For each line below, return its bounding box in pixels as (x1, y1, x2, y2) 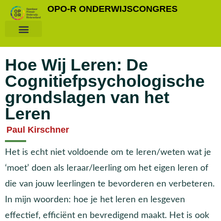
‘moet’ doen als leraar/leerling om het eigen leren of (5, 163, 208, 172)
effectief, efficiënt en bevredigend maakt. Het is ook (5, 211, 209, 220)
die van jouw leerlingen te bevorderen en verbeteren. (5, 179, 215, 188)
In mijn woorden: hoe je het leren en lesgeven (5, 195, 185, 204)
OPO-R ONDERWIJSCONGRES (47, 4, 178, 14)
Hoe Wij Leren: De (5, 56, 148, 74)
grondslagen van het (5, 88, 169, 107)
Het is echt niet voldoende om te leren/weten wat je (5, 147, 211, 156)
